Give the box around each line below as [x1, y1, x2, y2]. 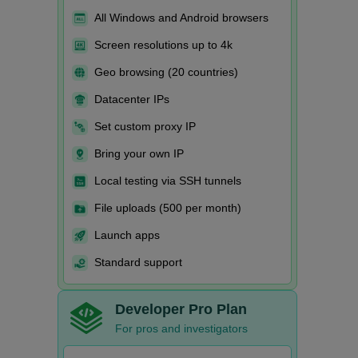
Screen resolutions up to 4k [93, 38, 233, 52]
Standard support [93, 256, 182, 269]
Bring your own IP [93, 147, 184, 161]
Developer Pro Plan [114, 300, 247, 317]
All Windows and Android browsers [93, 11, 268, 25]
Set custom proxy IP [93, 120, 196, 133]
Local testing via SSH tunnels [93, 174, 241, 188]
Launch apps [93, 229, 160, 242]
